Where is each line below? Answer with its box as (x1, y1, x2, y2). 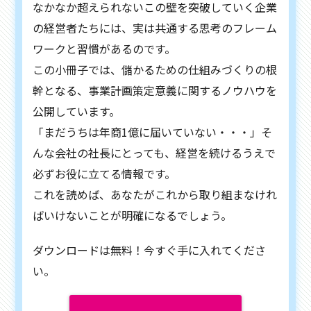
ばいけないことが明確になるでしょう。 (33, 206, 233, 224)
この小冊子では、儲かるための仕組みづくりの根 (33, 60, 278, 78)
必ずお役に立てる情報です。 (33, 165, 176, 182)
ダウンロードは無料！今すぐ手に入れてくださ (33, 241, 267, 258)
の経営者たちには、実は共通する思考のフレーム (33, 19, 278, 36)
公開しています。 (33, 102, 121, 119)
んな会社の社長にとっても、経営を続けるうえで (33, 144, 276, 161)
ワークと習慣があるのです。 (33, 40, 176, 57)
